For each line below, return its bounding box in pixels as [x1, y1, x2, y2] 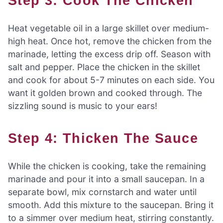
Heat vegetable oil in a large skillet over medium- [8, 22, 209, 33]
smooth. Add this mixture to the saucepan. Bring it [8, 200, 214, 211]
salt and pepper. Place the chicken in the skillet [8, 61, 200, 72]
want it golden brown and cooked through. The [8, 87, 202, 98]
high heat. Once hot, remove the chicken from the [8, 35, 212, 46]
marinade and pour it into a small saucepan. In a [8, 174, 205, 185]
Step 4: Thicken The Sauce [17, 130, 198, 146]
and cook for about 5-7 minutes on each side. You [8, 74, 215, 85]
